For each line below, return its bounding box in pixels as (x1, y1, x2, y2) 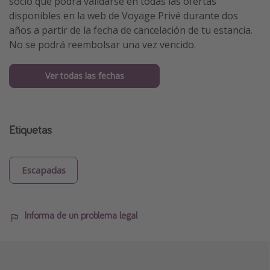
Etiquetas (9, 121, 52, 137)
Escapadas (21, 164, 66, 177)
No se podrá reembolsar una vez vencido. (9, 38, 196, 52)
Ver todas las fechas (45, 69, 124, 81)
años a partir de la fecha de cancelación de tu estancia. (9, 24, 253, 37)
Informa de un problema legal (25, 209, 137, 221)
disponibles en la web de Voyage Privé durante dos (9, 9, 238, 23)
